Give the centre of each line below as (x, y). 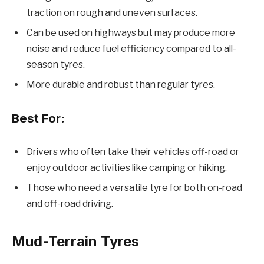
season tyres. (56, 64)
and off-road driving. (70, 204)
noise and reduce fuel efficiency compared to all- (131, 48)
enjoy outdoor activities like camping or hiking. (127, 168)
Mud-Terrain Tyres (75, 241)
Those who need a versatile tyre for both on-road (134, 188)
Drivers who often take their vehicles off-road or (133, 152)
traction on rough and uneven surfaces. (112, 12)
